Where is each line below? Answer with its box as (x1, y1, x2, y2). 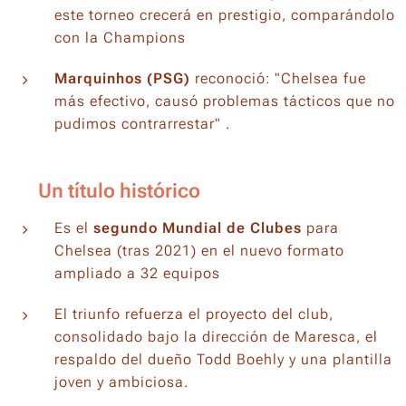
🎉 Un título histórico (9, 179, 200, 202)
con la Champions (54, 28, 186, 46)
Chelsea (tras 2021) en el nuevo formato (54, 241, 344, 259)
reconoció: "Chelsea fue (190, 69, 366, 87)
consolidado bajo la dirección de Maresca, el (54, 327, 378, 345)
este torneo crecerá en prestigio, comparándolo (54, 5, 395, 24)
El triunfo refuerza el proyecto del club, (54, 304, 333, 323)
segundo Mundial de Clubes (93, 218, 302, 237)
